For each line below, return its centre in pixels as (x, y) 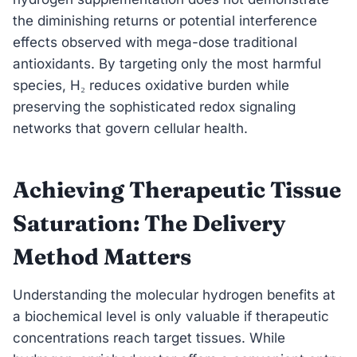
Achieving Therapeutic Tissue (177, 189)
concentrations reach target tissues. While (149, 337)
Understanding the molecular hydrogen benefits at (174, 294)
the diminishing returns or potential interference (165, 20)
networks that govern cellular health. (130, 128)
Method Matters (102, 256)
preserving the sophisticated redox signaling (154, 106)
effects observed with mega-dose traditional (155, 42)
